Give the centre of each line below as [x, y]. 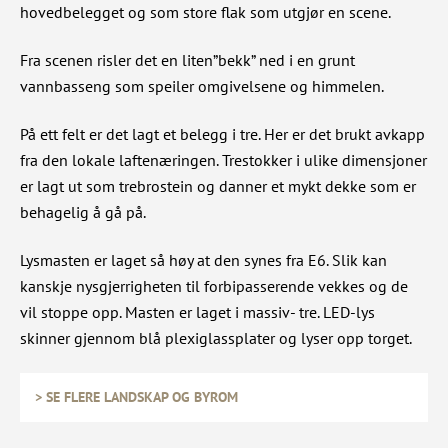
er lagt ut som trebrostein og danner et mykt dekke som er [218, 186]
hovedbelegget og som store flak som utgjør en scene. [205, 12]
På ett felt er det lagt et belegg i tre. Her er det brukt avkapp [222, 134]
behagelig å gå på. [83, 212]
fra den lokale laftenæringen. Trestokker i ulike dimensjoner [223, 160]
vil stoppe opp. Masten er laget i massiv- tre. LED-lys [197, 312]
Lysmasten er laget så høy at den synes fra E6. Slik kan [203, 260]
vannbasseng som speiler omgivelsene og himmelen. [202, 86]
